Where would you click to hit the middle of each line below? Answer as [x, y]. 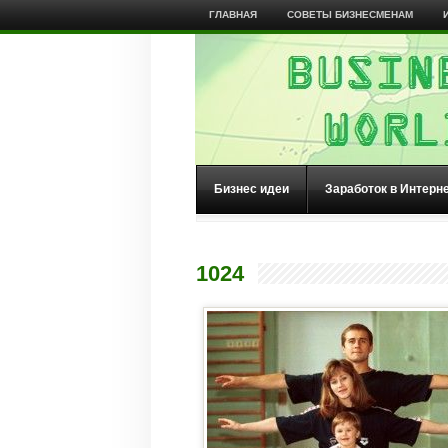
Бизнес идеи [251, 189]
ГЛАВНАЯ [232, 14]
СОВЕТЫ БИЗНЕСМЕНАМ [349, 14]
